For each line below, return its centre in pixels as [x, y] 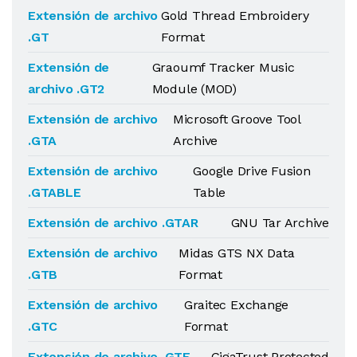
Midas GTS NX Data [237, 253]
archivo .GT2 [67, 89]
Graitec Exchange [236, 305]
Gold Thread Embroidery [235, 16]
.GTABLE [55, 192]
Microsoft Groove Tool [236, 119]
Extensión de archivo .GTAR [113, 223]
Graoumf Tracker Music [223, 67]
